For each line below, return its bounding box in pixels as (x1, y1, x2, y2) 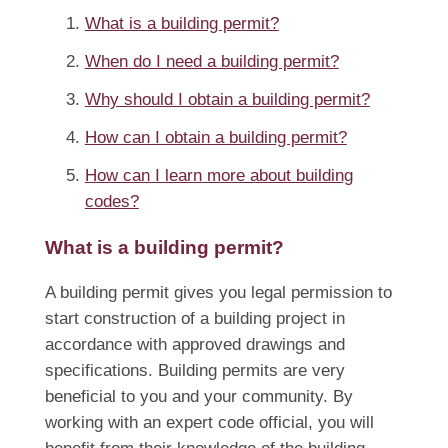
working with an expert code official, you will (44, 413, 374, 433)
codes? (84, 192, 139, 212)
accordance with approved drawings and (44, 335, 345, 355)
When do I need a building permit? (84, 52, 339, 72)
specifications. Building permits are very (44, 361, 345, 381)
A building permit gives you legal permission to (44, 283, 392, 303)
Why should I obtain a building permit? (84, 90, 370, 110)
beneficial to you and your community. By (44, 387, 353, 407)
